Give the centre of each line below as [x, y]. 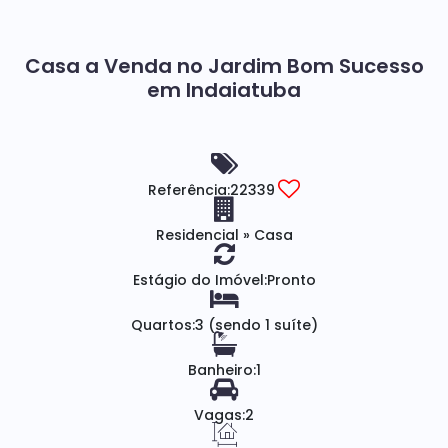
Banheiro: [221, 370]
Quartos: [162, 325]
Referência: [189, 190]
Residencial [199, 235]
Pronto [291, 280]
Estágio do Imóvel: [199, 280]
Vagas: [219, 415]
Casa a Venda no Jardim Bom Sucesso [224, 66]
